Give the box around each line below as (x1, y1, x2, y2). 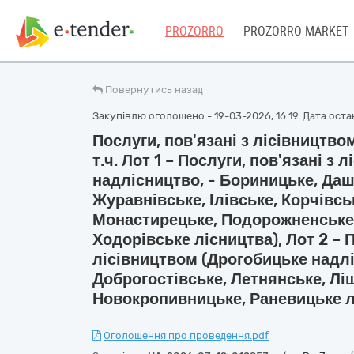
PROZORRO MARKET (243, 24, 348, 39)
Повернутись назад (105, 84, 203, 96)
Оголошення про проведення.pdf (104, 330, 269, 341)
